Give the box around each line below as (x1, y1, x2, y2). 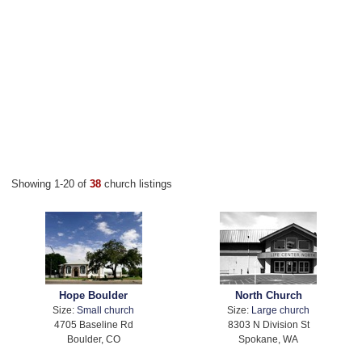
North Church (234, 289, 302, 302)
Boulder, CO (66, 334, 120, 345)
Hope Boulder (59, 289, 128, 302)
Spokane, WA (238, 334, 299, 345)
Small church (77, 305, 135, 316)
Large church (251, 305, 310, 316)
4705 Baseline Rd (53, 319, 133, 330)
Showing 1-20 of (11, 177, 90, 190)
